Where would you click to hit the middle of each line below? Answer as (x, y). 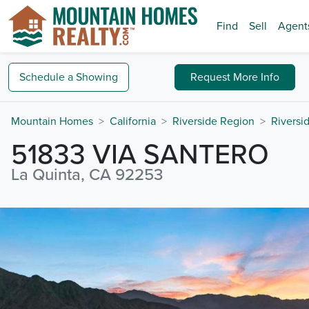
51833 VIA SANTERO (140, 154)
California (133, 121)
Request (212, 77)
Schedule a (46, 77)
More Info (257, 77)
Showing (97, 77)
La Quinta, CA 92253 (87, 175)
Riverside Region (213, 121)
